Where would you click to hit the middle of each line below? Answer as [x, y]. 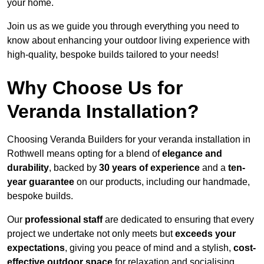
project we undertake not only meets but [91, 234]
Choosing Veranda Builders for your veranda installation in [129, 140]
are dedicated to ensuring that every [178, 220]
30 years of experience [149, 168]
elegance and [192, 154]
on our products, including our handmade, [162, 182]
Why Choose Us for [95, 88]
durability [28, 168]
